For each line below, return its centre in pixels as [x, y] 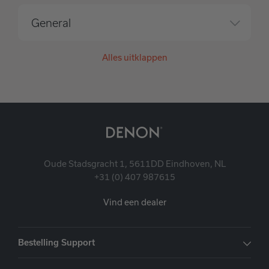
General [51, 23]
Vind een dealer [134, 202]
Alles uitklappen [134, 57]
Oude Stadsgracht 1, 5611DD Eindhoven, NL [134, 164]
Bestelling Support [56, 243]
